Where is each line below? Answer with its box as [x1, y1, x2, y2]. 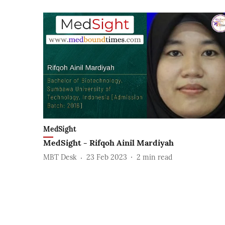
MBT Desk [43, 153, 77, 162]
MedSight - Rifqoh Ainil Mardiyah [43, 137, 174, 148]
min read [143, 153, 172, 162]
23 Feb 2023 [86, 153, 127, 162]
